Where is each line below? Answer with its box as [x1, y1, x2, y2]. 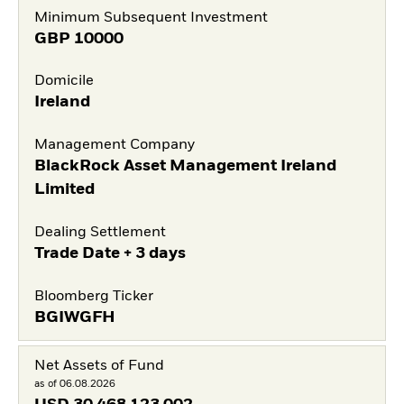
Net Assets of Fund [33, 358, 164, 373]
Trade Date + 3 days [33, 244, 186, 262]
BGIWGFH [33, 308, 115, 326]
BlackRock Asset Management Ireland [33, 158, 336, 174]
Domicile [33, 74, 94, 89]
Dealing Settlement [33, 225, 166, 240]
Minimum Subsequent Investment [33, 10, 268, 25]
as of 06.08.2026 [33, 378, 115, 389]
